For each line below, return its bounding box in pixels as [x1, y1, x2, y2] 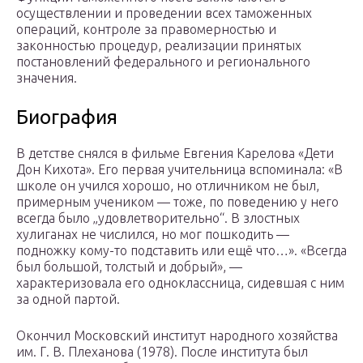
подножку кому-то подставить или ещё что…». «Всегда [16, 243, 347, 258]
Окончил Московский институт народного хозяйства [16, 328, 338, 344]
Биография [16, 106, 117, 129]
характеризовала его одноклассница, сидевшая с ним [16, 275, 344, 291]
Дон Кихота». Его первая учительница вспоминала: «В [16, 162, 343, 177]
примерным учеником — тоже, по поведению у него [16, 194, 339, 210]
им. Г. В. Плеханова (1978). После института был [16, 344, 308, 360]
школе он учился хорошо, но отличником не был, [16, 178, 319, 194]
